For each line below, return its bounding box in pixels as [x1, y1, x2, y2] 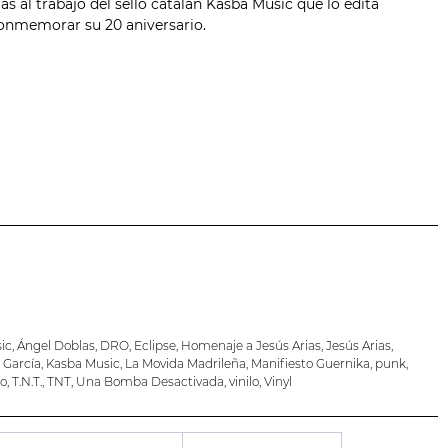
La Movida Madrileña [124, 356, 246, 372]
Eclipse [133, 338, 176, 354]
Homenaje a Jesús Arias [180, 338, 321, 354]
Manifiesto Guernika [250, 356, 370, 372]
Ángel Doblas [16, 338, 95, 354]
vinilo [228, 374, 259, 390]
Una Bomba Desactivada [75, 374, 224, 390]
